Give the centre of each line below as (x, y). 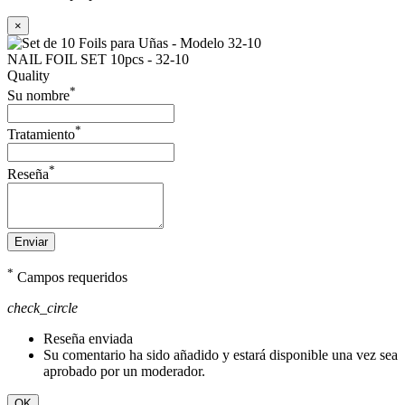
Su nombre (38, 95)
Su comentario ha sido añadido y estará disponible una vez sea (221, 354)
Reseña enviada (88, 338)
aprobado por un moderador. (124, 371)
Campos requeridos (71, 277)
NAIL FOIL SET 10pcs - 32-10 (98, 59)
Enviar (31, 241)
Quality (28, 75)
